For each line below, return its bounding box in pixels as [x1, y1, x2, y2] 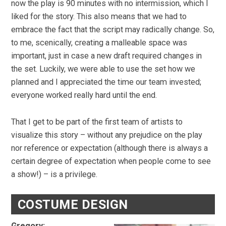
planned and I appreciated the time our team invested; [11, 77, 202, 87]
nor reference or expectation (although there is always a [11, 143, 208, 153]
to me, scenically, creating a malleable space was [11, 38, 188, 48]
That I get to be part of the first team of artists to [11, 117, 183, 127]
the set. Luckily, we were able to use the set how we [11, 64, 196, 74]
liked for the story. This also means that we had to [11, 12, 187, 22]
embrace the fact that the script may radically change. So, [11, 25, 215, 35]
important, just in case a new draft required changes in [11, 51, 202, 61]
